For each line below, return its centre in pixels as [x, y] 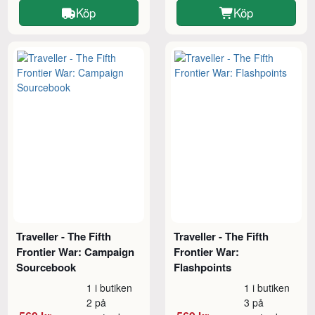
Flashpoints [203, 268]
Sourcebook [46, 268]
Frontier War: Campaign [76, 252]
